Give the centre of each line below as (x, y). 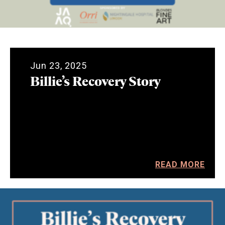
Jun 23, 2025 (59, 65)
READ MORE (180, 164)
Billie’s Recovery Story (95, 80)
